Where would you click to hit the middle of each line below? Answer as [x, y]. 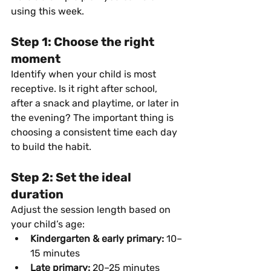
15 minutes [55, 253]
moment [36, 58]
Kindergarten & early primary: [97, 238]
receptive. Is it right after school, [85, 88]
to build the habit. [51, 146]
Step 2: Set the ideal [72, 177]
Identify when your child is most [85, 74]
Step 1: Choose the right [84, 41]
